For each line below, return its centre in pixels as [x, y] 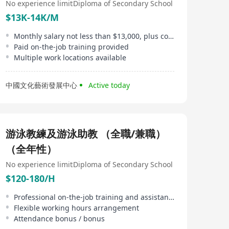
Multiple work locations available [70, 58]
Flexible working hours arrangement [76, 208]
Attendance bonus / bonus [59, 219]
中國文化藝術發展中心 [41, 85]
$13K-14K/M [32, 17]
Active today [109, 85]
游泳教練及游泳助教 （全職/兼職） [86, 134]
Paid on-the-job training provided [71, 47]
